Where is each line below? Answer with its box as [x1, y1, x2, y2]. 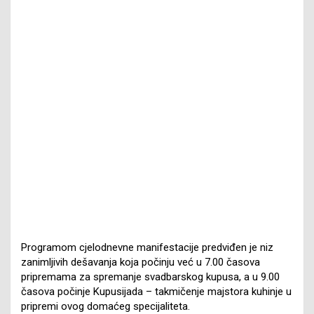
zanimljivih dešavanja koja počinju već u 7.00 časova [21, 255, 260, 268]
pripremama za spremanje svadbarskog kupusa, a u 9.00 [21, 270, 280, 283]
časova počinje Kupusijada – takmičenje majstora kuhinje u [21, 285, 292, 298]
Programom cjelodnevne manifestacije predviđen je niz [21, 240, 273, 254]
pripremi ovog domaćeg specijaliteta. [21, 299, 190, 313]
